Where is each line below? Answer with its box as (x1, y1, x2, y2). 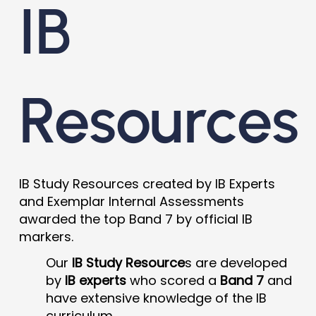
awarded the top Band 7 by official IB (18, 210, 253, 228)
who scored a (126, 272, 220, 289)
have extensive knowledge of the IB (45, 289, 267, 307)
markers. (18, 228, 73, 245)
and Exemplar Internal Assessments (18, 193, 244, 210)
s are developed (184, 254, 287, 272)
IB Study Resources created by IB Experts (18, 175, 275, 193)
